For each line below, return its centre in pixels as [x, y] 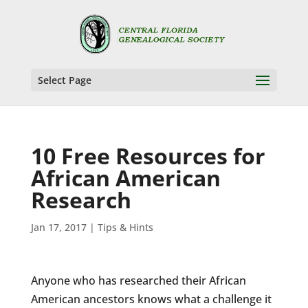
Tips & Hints [125, 227]
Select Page [64, 80]
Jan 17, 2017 [58, 227]
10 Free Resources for [148, 156]
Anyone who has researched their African [138, 280]
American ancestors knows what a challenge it [151, 299]
